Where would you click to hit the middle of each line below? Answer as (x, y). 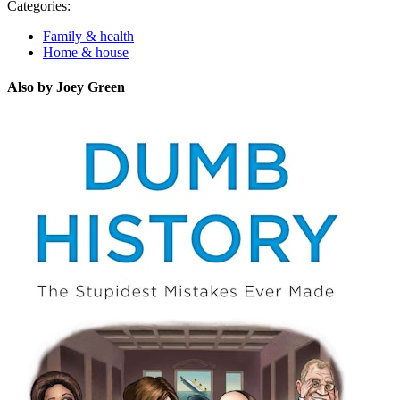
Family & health (88, 36)
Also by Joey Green (66, 87)
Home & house (86, 52)
